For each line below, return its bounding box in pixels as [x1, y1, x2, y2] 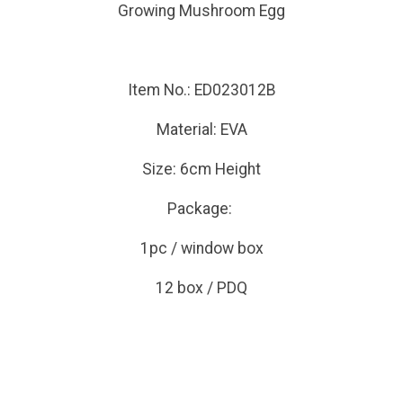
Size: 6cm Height [142, 160, 261, 178]
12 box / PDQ [156, 279, 247, 297]
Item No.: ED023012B [127, 81, 276, 99]
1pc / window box [139, 239, 264, 257]
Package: [167, 200, 236, 218]
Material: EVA [156, 121, 247, 139]
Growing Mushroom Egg [118, 2, 285, 20]
